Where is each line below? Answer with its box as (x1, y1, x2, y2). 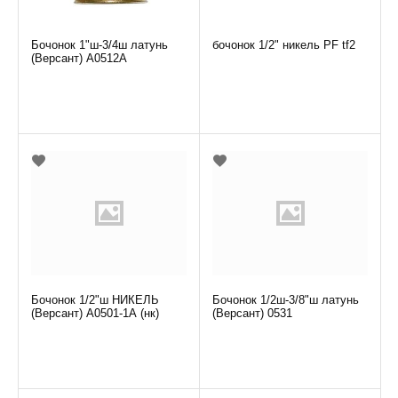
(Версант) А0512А (31, 52, 128, 66)
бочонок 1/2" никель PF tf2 (212, 38, 356, 52)
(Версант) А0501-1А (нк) (31, 306, 160, 321)
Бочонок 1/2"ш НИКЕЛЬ (31, 293, 160, 307)
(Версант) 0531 (212, 306, 293, 321)
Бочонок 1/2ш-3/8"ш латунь (212, 293, 360, 307)
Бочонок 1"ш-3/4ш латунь (31, 38, 169, 52)
